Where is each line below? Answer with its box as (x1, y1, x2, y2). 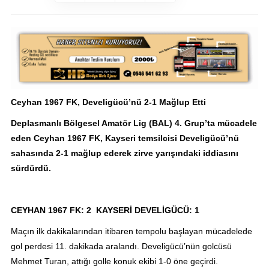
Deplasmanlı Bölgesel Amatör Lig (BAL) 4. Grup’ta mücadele (10, 118, 257, 128)
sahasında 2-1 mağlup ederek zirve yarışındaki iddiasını (10, 148, 238, 159)
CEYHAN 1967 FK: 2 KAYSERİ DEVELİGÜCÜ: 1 (10, 205, 199, 216)
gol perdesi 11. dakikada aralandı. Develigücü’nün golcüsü (10, 241, 232, 252)
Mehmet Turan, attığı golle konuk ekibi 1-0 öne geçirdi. (10, 256, 218, 267)
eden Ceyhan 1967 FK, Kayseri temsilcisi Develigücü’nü (10, 133, 239, 144)
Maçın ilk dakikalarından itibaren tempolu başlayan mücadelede (10, 226, 252, 237)
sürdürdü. (10, 163, 51, 174)
